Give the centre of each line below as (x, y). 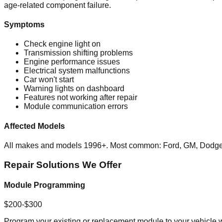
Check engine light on (62, 44)
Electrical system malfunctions (77, 71)
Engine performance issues (72, 62)
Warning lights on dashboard (74, 89)
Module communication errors (76, 107)
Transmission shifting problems (78, 53)
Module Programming (45, 185)
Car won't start (49, 80)
